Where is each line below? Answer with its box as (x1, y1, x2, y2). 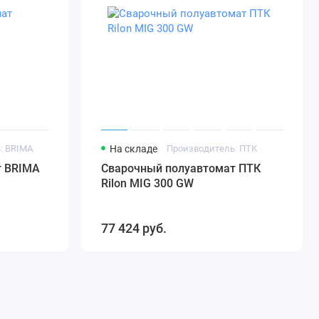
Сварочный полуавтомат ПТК (100, 162, 261, 176)
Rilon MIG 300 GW (100, 177, 194, 191)
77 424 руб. (100, 221, 167, 236)
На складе (109, 143, 157, 155)
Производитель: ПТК (167, 143, 258, 155)
